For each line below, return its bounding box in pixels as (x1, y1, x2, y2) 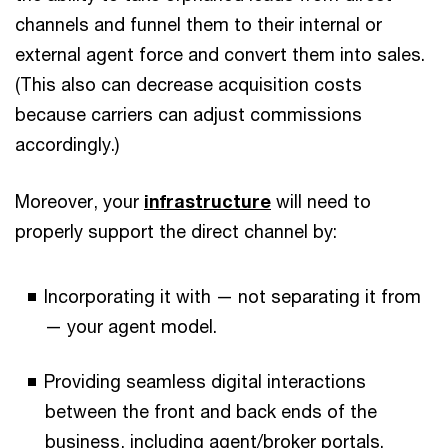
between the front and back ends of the (45, 400, 377, 422)
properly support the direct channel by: (15, 220, 337, 242)
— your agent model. (45, 315, 217, 337)
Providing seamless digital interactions (44, 370, 366, 392)
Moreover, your (15, 190, 144, 212)
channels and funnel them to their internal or (15, 13, 382, 35)
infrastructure (144, 190, 271, 212)
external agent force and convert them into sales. (15, 43, 425, 65)
